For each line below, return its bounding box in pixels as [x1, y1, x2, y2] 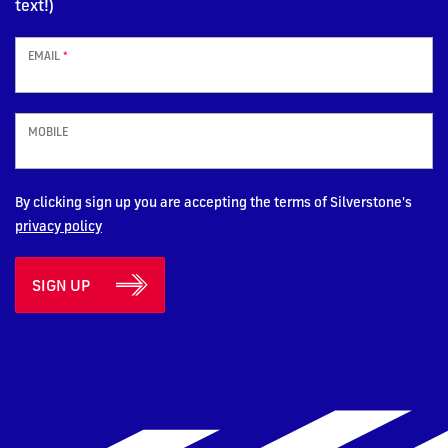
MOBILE [28, 123, 68, 139]
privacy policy [15, 216, 102, 234]
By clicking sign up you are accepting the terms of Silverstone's [15, 192, 412, 210]
